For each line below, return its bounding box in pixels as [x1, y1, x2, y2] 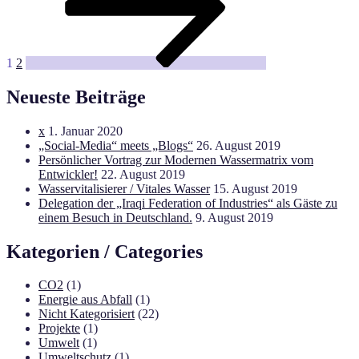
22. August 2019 [101, 167, 185, 181]
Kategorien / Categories [6, 240, 203, 262]
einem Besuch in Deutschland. [38, 210, 192, 224]
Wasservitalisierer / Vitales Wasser [38, 181, 210, 196]
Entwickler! [38, 167, 98, 181]
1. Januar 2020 [48, 123, 123, 138]
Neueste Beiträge [6, 86, 146, 107]
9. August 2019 [196, 210, 273, 224]
